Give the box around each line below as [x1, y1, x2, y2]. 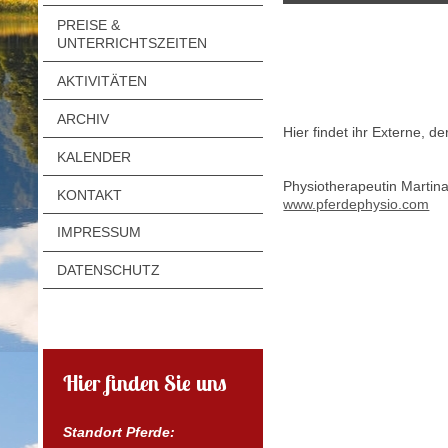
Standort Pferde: [62, 423, 175, 440]
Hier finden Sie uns [62, 369, 227, 398]
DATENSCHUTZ [56, 262, 160, 279]
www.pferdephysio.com [283, 196, 430, 213]
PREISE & [56, 17, 120, 34]
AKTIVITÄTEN [56, 72, 147, 89]
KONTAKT [56, 186, 122, 203]
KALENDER [56, 148, 131, 165]
